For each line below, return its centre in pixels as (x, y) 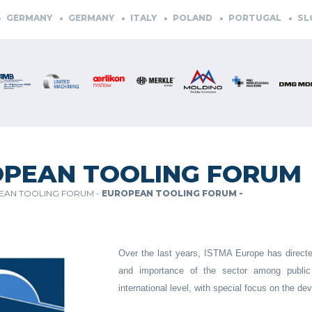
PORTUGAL (236, 18)
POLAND (174, 18)
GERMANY (72, 18)
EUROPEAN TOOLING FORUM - (172, 193)
